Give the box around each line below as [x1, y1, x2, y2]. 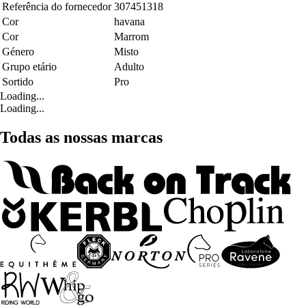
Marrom [114, 31, 149, 43]
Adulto [114, 61, 144, 73]
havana [114, 16, 145, 28]
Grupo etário [2, 61, 57, 73]
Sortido [2, 76, 33, 88]
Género [2, 46, 34, 58]
